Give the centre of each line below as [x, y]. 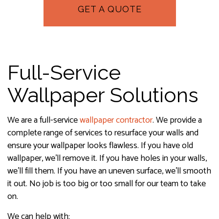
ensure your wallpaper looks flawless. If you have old [100, 146]
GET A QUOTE [109, 9]
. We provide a [177, 120]
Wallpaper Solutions [103, 95]
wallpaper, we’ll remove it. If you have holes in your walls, [107, 159]
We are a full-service [44, 120]
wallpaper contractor [116, 120]
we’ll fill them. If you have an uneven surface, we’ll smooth [109, 171]
